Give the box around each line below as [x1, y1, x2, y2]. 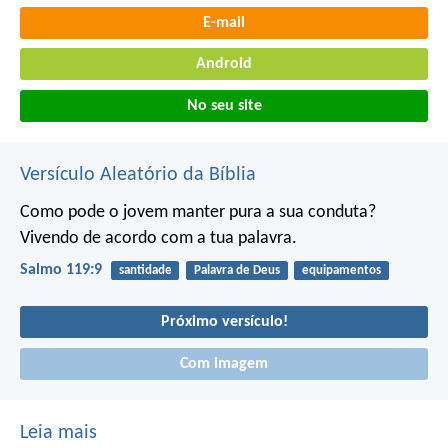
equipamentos [301, 263, 381, 277]
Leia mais [20, 422, 97, 443]
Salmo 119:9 [20, 261, 102, 278]
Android [196, 56, 252, 73]
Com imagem [180, 355, 268, 372]
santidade [118, 263, 172, 277]
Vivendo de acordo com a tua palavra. [20, 228, 297, 248]
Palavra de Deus [193, 263, 280, 277]
